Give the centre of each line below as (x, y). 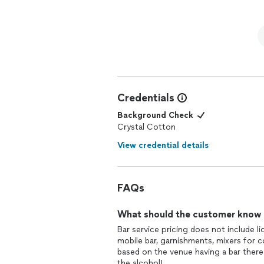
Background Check (155, 115)
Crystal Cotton (146, 127)
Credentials (146, 98)
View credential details (163, 145)
